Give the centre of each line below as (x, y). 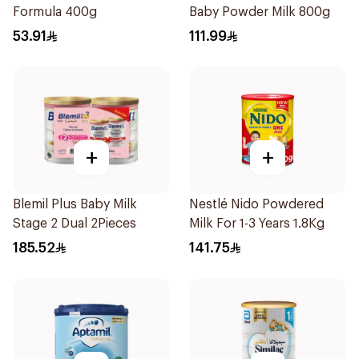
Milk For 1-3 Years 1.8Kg (257, 224)
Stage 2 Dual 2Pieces (75, 224)
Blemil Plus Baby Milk (75, 204)
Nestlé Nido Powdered (256, 204)
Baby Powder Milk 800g (260, 12)
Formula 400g (55, 12)
